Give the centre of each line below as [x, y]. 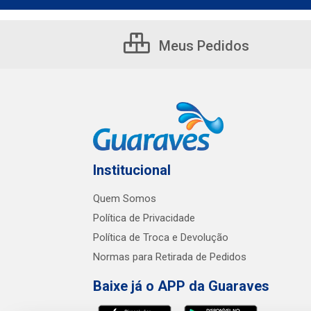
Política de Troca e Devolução [161, 237]
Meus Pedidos [202, 46]
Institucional [132, 170]
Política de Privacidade [144, 218]
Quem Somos [125, 199]
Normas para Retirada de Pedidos [170, 257]
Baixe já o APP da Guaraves [181, 286]
